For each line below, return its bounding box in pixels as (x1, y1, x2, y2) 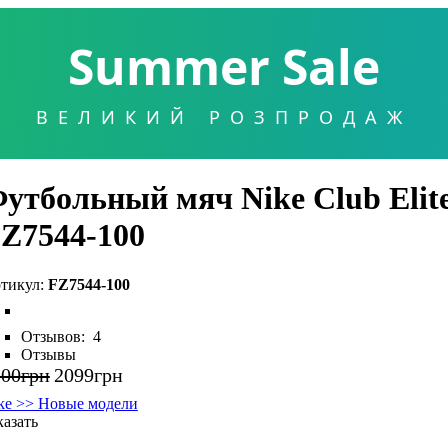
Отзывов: (20, 327, 89, 345)
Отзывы (20, 345, 76, 363)
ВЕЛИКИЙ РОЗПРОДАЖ (36, 105, 412, 129)
